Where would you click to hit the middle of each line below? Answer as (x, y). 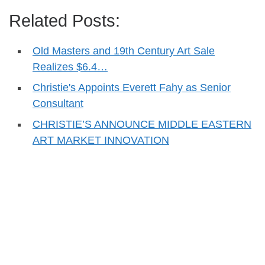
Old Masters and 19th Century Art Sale (124, 51)
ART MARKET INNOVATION (101, 140)
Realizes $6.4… (70, 67)
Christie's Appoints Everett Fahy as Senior (132, 88)
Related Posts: (64, 21)
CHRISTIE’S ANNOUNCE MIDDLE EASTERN (142, 125)
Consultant (58, 104)
